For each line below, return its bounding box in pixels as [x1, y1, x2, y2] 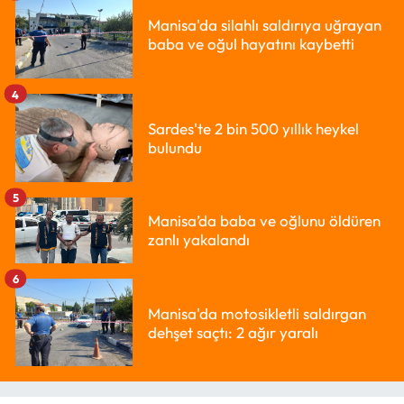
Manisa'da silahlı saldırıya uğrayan [148, 15, 381, 35]
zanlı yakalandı [148, 230, 250, 250]
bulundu [148, 137, 202, 157]
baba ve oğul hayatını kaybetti [148, 34, 354, 54]
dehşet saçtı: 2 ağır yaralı [148, 322, 318, 342]
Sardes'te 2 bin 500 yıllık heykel [148, 118, 359, 138]
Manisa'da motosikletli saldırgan [148, 303, 366, 323]
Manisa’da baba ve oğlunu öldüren [148, 211, 381, 231]
